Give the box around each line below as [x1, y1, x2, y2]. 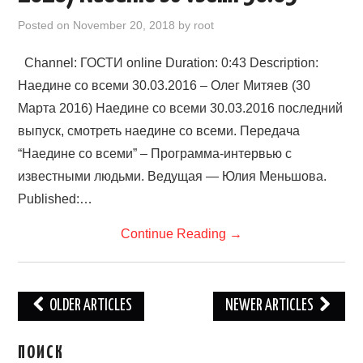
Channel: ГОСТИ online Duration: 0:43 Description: [18, 56, 319, 70]
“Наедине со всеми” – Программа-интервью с [18, 147, 293, 160]
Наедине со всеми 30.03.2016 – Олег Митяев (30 [18, 79, 311, 92]
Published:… [18, 192, 93, 206]
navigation [17, 318, 88, 337]
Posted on [18, 19, 74, 32]
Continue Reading [121, 227, 229, 241]
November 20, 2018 [73, 19, 176, 32]
